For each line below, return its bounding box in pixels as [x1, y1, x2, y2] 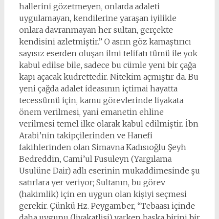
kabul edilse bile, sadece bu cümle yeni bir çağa [19, 60, 196, 70]
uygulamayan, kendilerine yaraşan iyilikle [19, 13, 176, 23]
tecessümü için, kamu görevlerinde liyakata [19, 95, 183, 105]
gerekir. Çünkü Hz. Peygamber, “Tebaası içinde [19, 201, 195, 211]
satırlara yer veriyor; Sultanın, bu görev [19, 177, 165, 187]
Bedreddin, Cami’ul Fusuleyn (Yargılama [19, 154, 172, 164]
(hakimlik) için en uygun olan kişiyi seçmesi [19, 189, 187, 199]
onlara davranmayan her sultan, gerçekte [19, 25, 173, 35]
